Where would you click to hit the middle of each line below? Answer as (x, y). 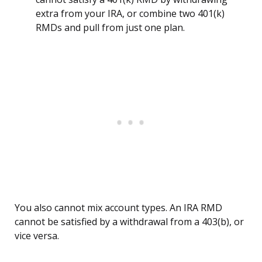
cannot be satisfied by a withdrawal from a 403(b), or (129, 222)
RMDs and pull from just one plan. (110, 28)
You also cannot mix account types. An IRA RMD (118, 208)
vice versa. (37, 236)
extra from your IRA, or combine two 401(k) (130, 14)
